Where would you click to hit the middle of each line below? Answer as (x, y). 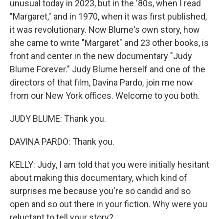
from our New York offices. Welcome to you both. (105, 95)
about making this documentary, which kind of (99, 177)
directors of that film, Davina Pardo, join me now (101, 82)
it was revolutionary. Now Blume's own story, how (105, 29)
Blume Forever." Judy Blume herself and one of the (108, 69)
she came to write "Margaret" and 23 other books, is (109, 43)
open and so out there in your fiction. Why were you (109, 204)
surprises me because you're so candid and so (100, 191)
